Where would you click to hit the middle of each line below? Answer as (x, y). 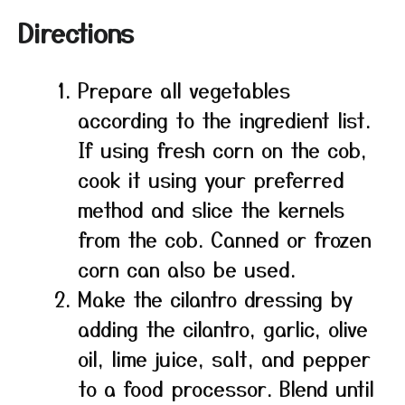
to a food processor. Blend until (226, 388)
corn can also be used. (187, 268)
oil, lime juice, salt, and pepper (224, 358)
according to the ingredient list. (224, 119)
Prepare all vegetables (184, 89)
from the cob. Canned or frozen (225, 239)
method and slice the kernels (211, 209)
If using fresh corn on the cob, (222, 149)
